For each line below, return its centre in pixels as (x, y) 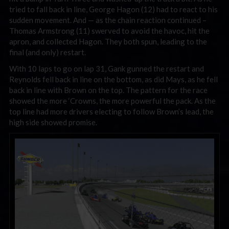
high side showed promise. (53, 122)
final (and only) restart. (48, 52)
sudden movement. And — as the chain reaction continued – (108, 20)
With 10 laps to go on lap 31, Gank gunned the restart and (107, 68)
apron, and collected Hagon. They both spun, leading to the (108, 41)
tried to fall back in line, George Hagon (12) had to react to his (113, 9)
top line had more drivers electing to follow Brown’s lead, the (111, 111)
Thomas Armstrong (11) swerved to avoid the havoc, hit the (109, 31)
